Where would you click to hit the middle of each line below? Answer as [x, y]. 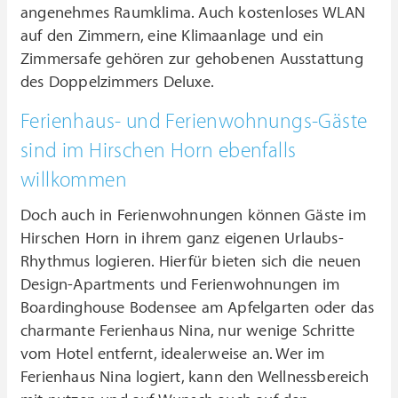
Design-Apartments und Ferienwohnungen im [180, 285]
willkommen [74, 181]
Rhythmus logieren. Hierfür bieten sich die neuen [191, 262]
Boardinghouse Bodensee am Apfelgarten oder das [198, 308]
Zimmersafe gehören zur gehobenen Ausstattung [192, 60]
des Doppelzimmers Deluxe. [117, 83]
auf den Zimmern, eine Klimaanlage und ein [172, 36]
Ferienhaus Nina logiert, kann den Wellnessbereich [195, 378]
